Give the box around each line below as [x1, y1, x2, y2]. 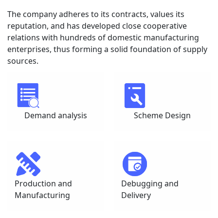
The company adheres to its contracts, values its [7, 9, 184, 20]
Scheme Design [134, 109, 191, 121]
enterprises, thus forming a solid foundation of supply [7, 44, 207, 55]
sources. [7, 55, 38, 67]
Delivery [121, 189, 151, 200]
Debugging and [121, 178, 179, 189]
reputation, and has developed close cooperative [7, 20, 187, 32]
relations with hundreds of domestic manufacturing [7, 32, 199, 43]
